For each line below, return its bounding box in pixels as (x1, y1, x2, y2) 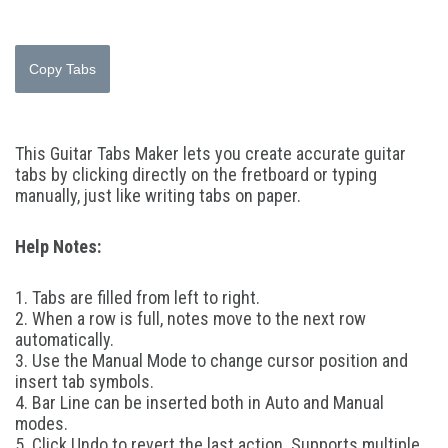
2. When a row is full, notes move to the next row (15, 308, 366, 329)
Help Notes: (15, 236, 101, 257)
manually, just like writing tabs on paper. (15, 185, 301, 206)
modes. (15, 413, 68, 434)
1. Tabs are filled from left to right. (15, 287, 260, 308)
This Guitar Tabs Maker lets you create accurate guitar (15, 143, 406, 164)
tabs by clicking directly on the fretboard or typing (15, 164, 377, 185)
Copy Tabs (29, 61, 96, 77)
